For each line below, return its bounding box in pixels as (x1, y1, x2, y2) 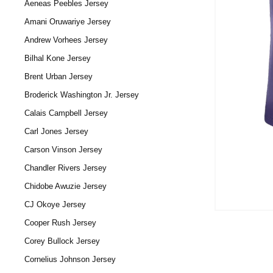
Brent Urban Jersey (24, 72, 93, 81)
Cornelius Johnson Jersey (24, 255, 116, 264)
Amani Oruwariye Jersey (24, 17, 111, 26)
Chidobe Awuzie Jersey (24, 182, 107, 191)
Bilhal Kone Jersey (24, 54, 91, 63)
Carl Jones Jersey (24, 127, 88, 136)
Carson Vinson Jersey (24, 145, 102, 154)
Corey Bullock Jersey (24, 236, 100, 246)
